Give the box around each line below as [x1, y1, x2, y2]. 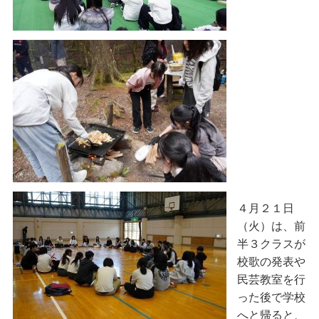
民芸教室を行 [236, 272, 305, 287]
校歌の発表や [236, 254, 305, 269]
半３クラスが [236, 236, 305, 251]
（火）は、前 [236, 219, 305, 234]
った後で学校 [236, 290, 305, 305]
